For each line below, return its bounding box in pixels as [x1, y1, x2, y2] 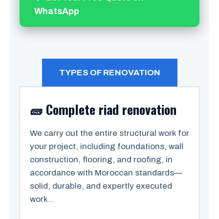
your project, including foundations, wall [30, 142, 183, 151]
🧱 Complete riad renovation [30, 100, 176, 119]
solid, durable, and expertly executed [30, 181, 172, 191]
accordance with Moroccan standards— [30, 168, 182, 177]
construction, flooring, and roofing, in [30, 155, 173, 164]
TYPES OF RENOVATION [59, 68, 160, 77]
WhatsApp [34, 6, 79, 16]
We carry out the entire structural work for [30, 129, 189, 138]
